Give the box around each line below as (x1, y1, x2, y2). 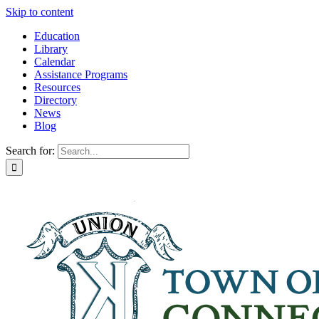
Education (34, 30, 80, 42)
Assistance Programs (34, 68, 127, 80)
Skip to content (6, 6, 73, 18)
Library (34, 43, 68, 55)
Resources (34, 81, 80, 93)
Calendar (34, 56, 75, 68)
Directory (34, 94, 77, 106)
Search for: (6, 145, 55, 157)
